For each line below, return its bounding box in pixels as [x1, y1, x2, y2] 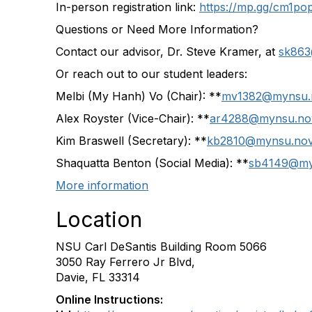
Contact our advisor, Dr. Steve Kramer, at [56, 44, 279, 58]
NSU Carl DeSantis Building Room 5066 [56, 239, 267, 253]
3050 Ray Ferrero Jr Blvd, [56, 254, 195, 269]
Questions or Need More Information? [56, 22, 258, 36]
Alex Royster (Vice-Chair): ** [56, 111, 210, 125]
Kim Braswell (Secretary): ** [56, 133, 207, 148]
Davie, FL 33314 [56, 270, 140, 284]
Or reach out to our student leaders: [56, 66, 247, 81]
